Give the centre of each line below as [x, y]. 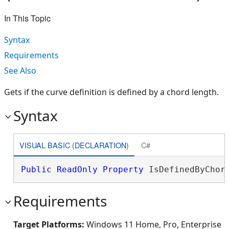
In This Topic [27, 18]
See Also [20, 71]
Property [123, 169]
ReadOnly [77, 169]
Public [36, 169]
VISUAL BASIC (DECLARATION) [74, 145]
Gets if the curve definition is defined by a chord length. [111, 92]
